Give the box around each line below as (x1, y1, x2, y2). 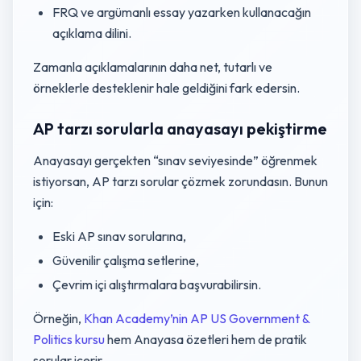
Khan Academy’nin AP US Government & (84, 310, 309, 326)
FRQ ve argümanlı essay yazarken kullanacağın (52, 4, 311, 20)
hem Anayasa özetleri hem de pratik (105, 331, 307, 347)
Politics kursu (33, 331, 105, 347)
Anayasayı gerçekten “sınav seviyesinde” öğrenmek (33, 152, 317, 168)
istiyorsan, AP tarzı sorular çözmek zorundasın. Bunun (33, 173, 328, 189)
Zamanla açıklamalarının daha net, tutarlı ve (33, 59, 272, 75)
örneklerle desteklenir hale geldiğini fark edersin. (33, 80, 300, 96)
